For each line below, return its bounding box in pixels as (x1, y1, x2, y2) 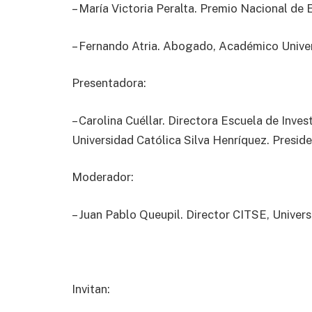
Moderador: (72, 170, 136, 185)
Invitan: (72, 281, 116, 296)
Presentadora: (72, 76, 149, 91)
